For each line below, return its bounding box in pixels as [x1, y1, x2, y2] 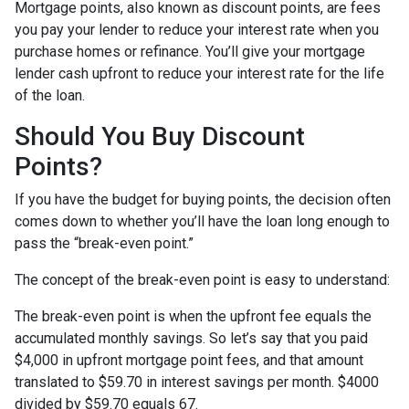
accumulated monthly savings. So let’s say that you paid [15, 329, 368, 347]
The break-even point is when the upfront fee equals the [15, 307, 372, 325]
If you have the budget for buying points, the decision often [15, 190, 391, 208]
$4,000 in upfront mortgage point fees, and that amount [15, 351, 363, 369]
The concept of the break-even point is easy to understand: [15, 270, 393, 288]
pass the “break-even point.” [15, 234, 197, 252]
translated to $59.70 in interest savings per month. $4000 [15, 372, 379, 391]
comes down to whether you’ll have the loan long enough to [15, 212, 390, 230]
